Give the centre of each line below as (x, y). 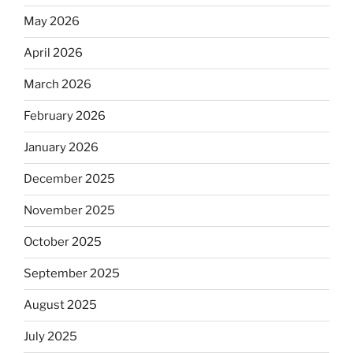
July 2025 (50, 337)
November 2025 (69, 211)
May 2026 (52, 22)
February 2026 (65, 116)
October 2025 (63, 242)
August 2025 (60, 305)
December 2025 (69, 179)
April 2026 (53, 53)
